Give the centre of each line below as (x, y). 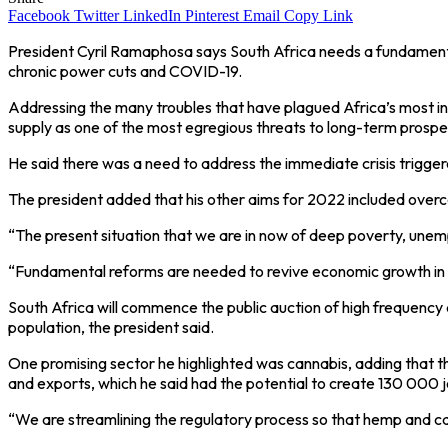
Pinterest (212, 16)
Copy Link (318, 16)
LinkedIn (152, 16)
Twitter (96, 16)
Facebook (39, 16)
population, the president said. (111, 327)
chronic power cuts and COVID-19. (125, 71)
